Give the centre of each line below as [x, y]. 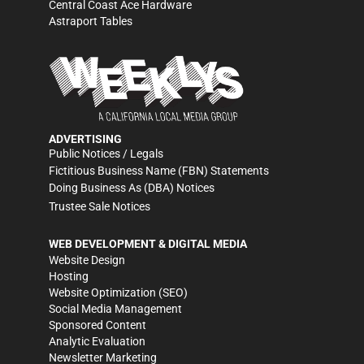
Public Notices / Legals [106, 153]
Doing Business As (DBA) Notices [132, 187]
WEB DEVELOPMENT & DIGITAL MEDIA [148, 243]
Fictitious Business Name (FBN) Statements [159, 170]
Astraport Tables [91, 21]
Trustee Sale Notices [100, 206]
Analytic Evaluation [97, 341]
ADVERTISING [85, 139]
